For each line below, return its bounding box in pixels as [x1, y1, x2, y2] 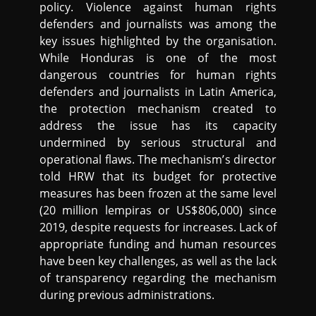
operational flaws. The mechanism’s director [39, 152, 276, 167]
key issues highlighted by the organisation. [39, 33, 276, 49]
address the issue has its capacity [39, 118, 276, 133]
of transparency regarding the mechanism [39, 270, 276, 286]
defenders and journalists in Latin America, [39, 84, 276, 99]
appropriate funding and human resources [39, 236, 276, 252]
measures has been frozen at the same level [39, 186, 276, 201]
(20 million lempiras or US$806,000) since [39, 202, 276, 218]
